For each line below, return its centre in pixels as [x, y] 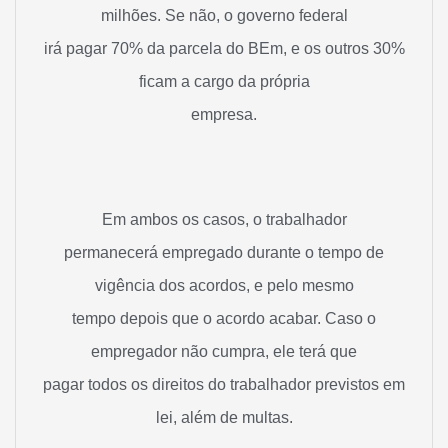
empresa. [224, 114]
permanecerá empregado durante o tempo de [224, 253]
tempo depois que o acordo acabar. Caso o [224, 319]
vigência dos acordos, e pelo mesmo [224, 286]
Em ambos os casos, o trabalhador [224, 220]
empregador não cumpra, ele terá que [224, 352]
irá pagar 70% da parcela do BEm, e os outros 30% [224, 48]
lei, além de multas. [224, 418]
